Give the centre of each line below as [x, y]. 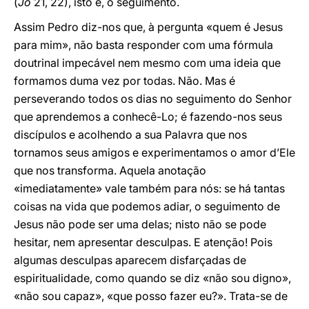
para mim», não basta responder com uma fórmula [143, 45]
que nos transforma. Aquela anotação [110, 170]
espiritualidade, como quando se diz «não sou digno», [152, 278]
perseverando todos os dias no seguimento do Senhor [153, 99]
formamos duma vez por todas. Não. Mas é [124, 81]
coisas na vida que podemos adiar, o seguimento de [147, 206]
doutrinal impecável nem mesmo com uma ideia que [147, 63]
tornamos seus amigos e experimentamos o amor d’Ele [154, 152]
